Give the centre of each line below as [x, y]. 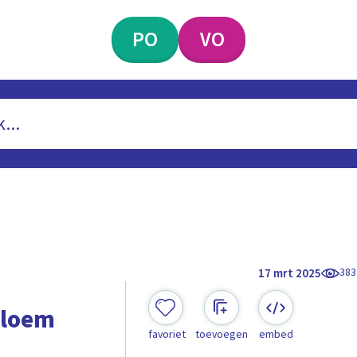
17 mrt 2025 [290, 273]
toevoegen [221, 335]
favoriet [167, 335]
